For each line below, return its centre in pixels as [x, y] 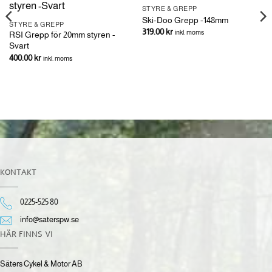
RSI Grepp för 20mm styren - [62, 35]
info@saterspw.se [50, 219]
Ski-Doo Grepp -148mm [185, 20]
